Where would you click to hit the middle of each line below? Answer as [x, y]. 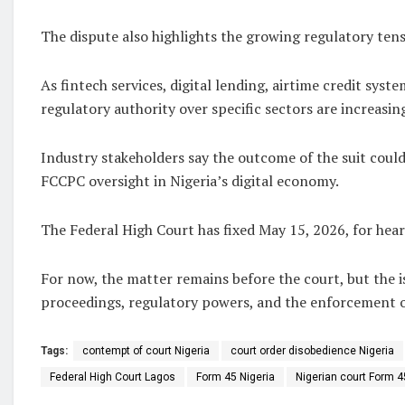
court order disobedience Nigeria [312, 350]
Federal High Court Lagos [113, 377]
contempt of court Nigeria [146, 350]
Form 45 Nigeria [235, 377]
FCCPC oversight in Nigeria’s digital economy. [190, 180]
